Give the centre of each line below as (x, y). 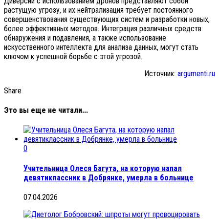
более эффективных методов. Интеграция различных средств (103, 28)
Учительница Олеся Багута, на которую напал (103, 168)
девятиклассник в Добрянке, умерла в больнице (109, 177)
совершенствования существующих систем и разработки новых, (107, 19)
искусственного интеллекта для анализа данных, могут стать (101, 47)
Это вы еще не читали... (46, 110)
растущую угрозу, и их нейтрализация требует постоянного (99, 10)
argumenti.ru (196, 73)
